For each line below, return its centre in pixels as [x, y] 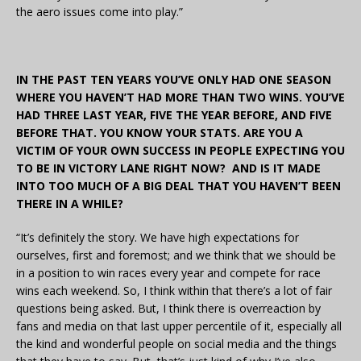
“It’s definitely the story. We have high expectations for [158, 238]
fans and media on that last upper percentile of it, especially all [179, 326]
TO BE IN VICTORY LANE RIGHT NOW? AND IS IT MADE [168, 168]
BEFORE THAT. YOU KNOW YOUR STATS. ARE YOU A [160, 133]
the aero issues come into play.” [100, 12]
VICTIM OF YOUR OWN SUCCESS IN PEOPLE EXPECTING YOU [180, 151]
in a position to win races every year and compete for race [168, 273]
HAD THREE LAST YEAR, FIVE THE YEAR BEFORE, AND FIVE [174, 115]
